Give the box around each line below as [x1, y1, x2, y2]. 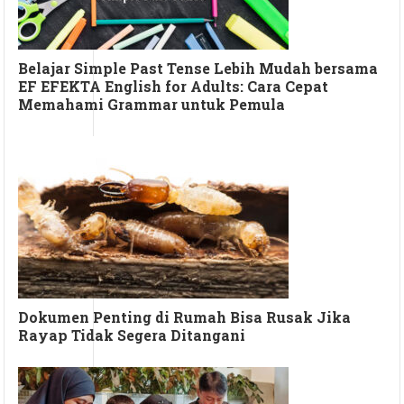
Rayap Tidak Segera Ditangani [18, 326, 246, 345]
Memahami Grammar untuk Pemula [18, 95, 286, 115]
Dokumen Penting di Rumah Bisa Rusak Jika [18, 308, 352, 327]
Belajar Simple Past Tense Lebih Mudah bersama [18, 59, 379, 78]
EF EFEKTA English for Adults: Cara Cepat [18, 77, 329, 96]
